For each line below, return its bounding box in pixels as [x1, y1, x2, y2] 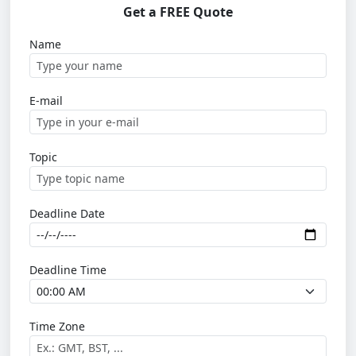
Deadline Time [29, 262, 106, 277]
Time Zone [29, 319, 85, 334]
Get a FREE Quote [123, 3, 233, 21]
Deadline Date [29, 206, 105, 221]
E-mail [29, 93, 63, 108]
